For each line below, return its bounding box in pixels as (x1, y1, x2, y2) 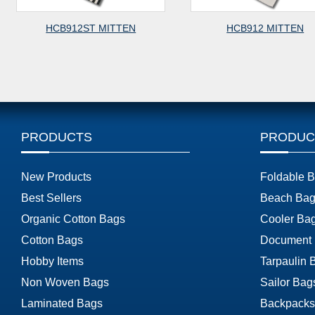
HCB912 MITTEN (225, 22, 302, 34)
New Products (21, 171, 91, 183)
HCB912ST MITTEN (44, 22, 134, 34)
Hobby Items (21, 255, 84, 267)
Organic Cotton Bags (21, 213, 125, 225)
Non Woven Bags (21, 276, 109, 288)
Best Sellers (21, 192, 82, 204)
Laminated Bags (21, 297, 103, 309)
